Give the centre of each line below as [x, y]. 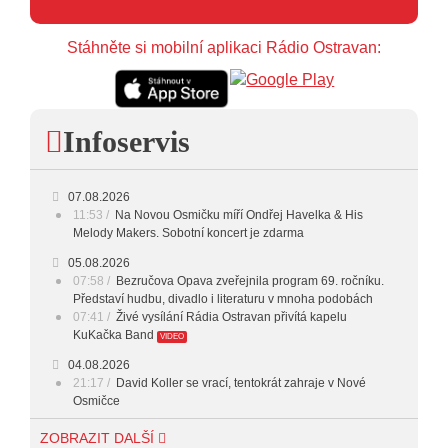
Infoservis [126, 141]
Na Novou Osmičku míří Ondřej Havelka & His [239, 214]
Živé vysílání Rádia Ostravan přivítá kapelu [231, 316]
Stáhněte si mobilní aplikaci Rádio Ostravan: [224, 47]
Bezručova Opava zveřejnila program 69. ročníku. [250, 280]
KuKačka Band [113, 334]
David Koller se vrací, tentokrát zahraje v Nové [241, 382]
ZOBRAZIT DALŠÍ [99, 437]
